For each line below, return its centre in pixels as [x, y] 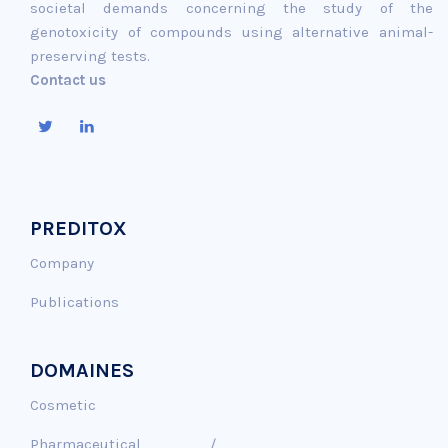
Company [62, 262]
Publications [74, 301]
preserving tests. [90, 55]
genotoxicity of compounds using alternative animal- [231, 31]
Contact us [68, 79]
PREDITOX [78, 228]
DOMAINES [82, 370]
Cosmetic [63, 404]
